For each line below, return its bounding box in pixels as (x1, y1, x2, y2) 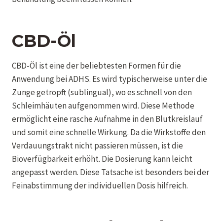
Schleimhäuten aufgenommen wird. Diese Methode (12, 100, 194, 111)
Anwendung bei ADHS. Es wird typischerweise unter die (12, 73, 207, 84)
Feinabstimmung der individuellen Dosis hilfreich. (12, 180, 188, 191)
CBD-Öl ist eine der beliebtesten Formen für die (12, 60, 181, 71)
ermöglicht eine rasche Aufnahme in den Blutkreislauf (12, 113, 203, 124)
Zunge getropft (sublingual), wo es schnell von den (12, 86, 192, 98)
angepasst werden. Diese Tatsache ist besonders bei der (12, 166, 209, 178)
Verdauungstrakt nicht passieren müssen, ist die (12, 140, 183, 151)
